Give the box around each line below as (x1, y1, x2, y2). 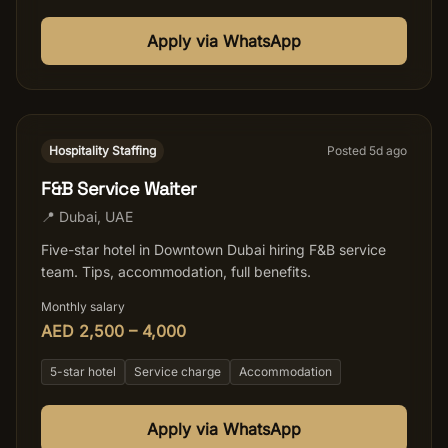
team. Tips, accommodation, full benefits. (41, 263, 311, 280)
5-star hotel (50, 364, 116, 379)
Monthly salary (41, 299, 125, 314)
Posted (327, 143, 369, 158)
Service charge (134, 364, 221, 379)
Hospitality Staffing (49, 143, 156, 158)
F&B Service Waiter (41, 177, 197, 200)
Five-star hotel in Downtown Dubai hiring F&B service (41, 241, 386, 258)
